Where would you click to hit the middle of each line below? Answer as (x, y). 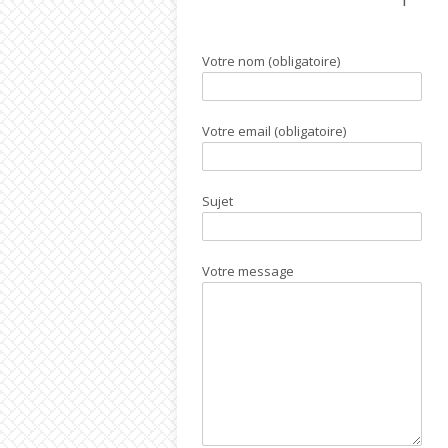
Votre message (248, 271)
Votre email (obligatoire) (274, 131)
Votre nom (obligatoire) (271, 61)
